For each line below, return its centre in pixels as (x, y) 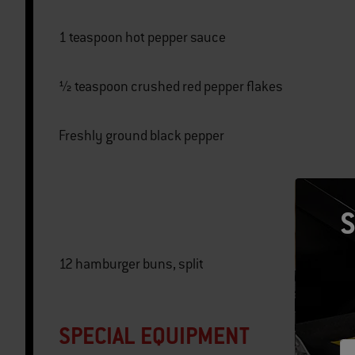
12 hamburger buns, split (139, 264)
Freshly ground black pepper (141, 136)
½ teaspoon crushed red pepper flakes (207, 87)
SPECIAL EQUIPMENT (154, 336)
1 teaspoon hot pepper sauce (176, 38)
